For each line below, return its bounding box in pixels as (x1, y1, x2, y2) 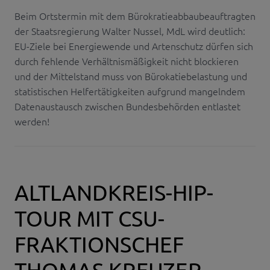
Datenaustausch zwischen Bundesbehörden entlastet (14, 99, 240, 113)
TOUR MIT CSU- (14, 205, 165, 231)
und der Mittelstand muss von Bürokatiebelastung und (14, 69, 247, 83)
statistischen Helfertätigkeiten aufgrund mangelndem (14, 84, 245, 98)
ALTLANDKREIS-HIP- (14, 179, 213, 206)
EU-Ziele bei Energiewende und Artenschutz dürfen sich (14, 39, 253, 53)
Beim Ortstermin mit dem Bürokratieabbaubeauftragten (14, 9, 256, 23)
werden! (14, 115, 49, 128)
